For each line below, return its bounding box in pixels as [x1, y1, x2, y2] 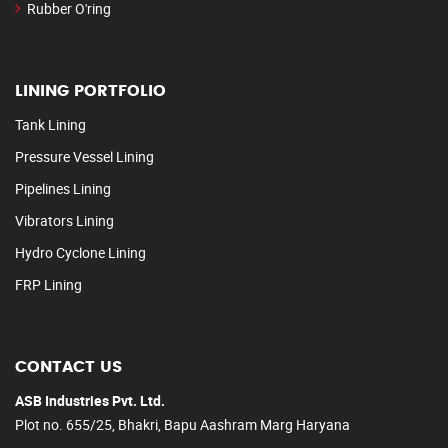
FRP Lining [15, 275, 82, 295]
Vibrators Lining [15, 211, 114, 231]
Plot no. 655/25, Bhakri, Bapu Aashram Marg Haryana [15, 415, 350, 435]
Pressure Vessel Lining [15, 147, 154, 167]
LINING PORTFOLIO [15, 83, 166, 100]
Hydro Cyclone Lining [15, 243, 146, 263]
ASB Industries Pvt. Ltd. [15, 391, 165, 411]
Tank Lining [15, 115, 86, 135]
